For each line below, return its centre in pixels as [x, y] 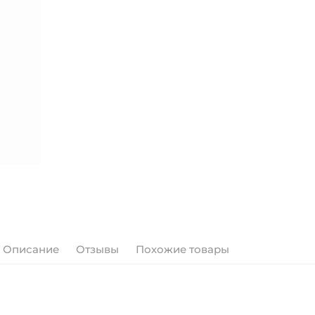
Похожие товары [182, 249]
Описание [31, 249]
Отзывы [97, 249]
